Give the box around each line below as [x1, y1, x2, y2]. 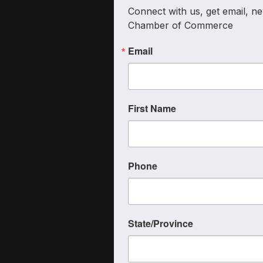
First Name [128, 101, 176, 115]
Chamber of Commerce [128, 19, 233, 31]
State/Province [128, 216, 193, 230]
